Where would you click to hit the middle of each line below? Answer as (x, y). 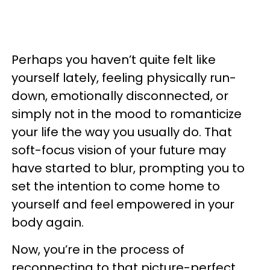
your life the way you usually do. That (122, 132)
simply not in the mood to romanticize (127, 114)
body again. (48, 223)
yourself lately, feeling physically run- (124, 78)
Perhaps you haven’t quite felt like (114, 60)
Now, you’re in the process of (98, 250)
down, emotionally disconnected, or (120, 96)
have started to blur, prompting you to (128, 168)
